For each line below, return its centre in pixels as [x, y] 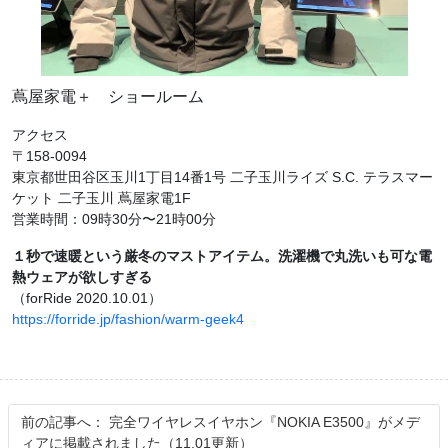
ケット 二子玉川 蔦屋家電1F [101, 200]
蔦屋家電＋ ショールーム [108, 98]
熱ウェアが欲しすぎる [82, 279]
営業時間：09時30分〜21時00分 [114, 221]
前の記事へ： [63, 424]
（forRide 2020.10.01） [87, 300]
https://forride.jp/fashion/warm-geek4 [128, 321]
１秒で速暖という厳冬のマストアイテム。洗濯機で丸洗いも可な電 [222, 258]
